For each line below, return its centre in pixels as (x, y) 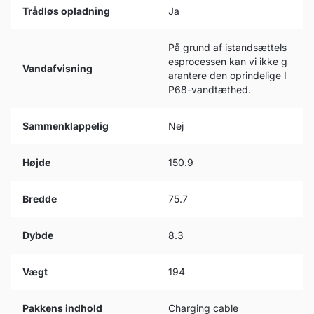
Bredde (40, 199)
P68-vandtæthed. (210, 89)
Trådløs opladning (66, 11)
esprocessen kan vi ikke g (228, 61)
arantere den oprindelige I (227, 75)
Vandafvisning (57, 68)
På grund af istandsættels (227, 47)
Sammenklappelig (66, 126)
